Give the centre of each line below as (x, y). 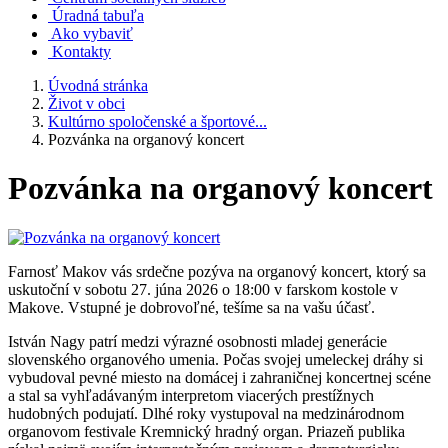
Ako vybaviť (90, 33)
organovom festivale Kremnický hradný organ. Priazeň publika (206, 431)
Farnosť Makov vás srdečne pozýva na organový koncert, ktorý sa (217, 271)
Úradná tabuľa (96, 15)
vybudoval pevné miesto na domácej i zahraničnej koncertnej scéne (219, 377)
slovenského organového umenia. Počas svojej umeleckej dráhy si (215, 359)
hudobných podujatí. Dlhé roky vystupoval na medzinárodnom (206, 413)
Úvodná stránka (98, 85)
